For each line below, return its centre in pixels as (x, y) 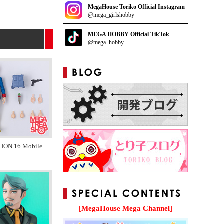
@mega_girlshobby (111, 15)
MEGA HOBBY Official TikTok (129, 34)
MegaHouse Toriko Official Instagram (136, 7)
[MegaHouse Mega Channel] (125, 208)
